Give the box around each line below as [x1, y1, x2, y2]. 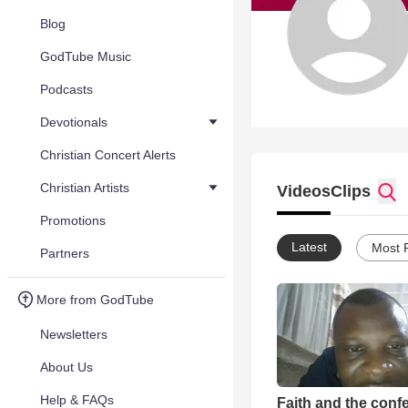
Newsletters [40, 327, 107, 342]
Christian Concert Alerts [40, 148, 176, 162]
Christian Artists [40, 180, 129, 195]
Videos [277, 182, 331, 200]
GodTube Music [40, 49, 131, 64]
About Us [40, 360, 93, 374]
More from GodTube [36, 292, 154, 307]
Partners [40, 246, 89, 260]
